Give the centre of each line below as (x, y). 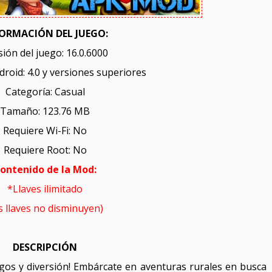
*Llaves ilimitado (45, 189)
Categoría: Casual (45, 92)
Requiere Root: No (45, 150)
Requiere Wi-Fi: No (45, 131)
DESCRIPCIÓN (45, 247)
